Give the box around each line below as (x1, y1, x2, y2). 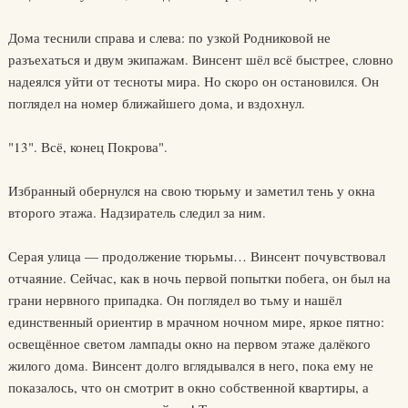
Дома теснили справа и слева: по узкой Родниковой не (7, 28, 331, 46)
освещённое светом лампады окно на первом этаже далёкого (7, 334, 371, 352)
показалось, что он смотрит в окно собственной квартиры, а (7, 378, 369, 396)
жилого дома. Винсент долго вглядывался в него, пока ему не (7, 356, 373, 374)
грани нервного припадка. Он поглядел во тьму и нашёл (7, 291, 342, 309)
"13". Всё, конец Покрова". (7, 138, 168, 156)
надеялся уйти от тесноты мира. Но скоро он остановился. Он (7, 72, 379, 90)
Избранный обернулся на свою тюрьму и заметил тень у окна (7, 181, 375, 199)
